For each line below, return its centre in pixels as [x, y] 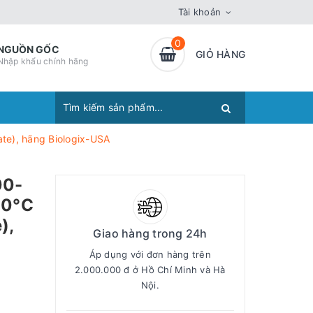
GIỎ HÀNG [220, 54]
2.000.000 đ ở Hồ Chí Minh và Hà [150, 270]
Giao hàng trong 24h [150, 233]
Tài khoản [199, 12]
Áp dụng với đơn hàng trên [150, 254]
